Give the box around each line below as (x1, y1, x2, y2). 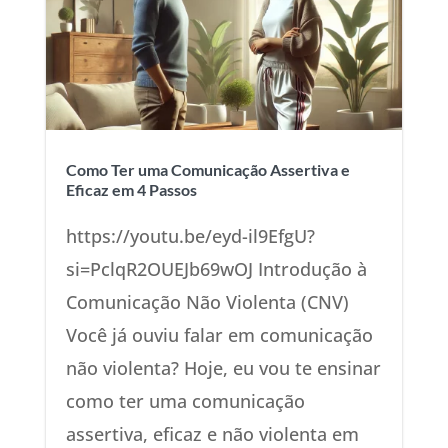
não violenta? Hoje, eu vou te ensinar (65, 356, 381, 381)
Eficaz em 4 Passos (65, 180, 197, 200)
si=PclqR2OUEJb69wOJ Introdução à (65, 257, 367, 282)
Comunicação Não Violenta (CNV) (65, 290, 349, 315)
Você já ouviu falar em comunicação (65, 323, 373, 348)
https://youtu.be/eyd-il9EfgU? (65, 224, 315, 249)
